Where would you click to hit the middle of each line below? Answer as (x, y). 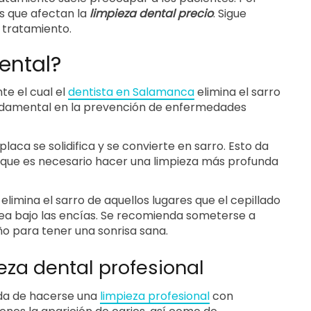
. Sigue (230, 14)
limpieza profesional (155, 296)
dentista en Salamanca (131, 92)
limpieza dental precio (151, 14)
